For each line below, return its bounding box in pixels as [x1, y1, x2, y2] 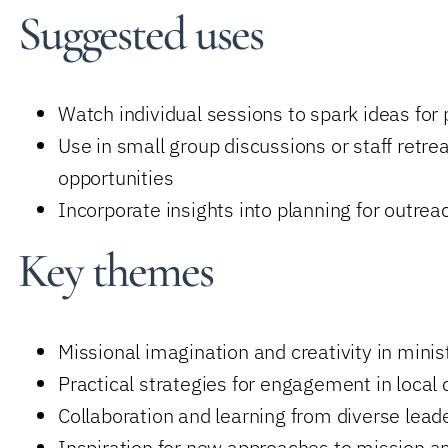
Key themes [18, 242, 213, 301]
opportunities [58, 164, 174, 192]
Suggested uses [18, 4, 263, 63]
